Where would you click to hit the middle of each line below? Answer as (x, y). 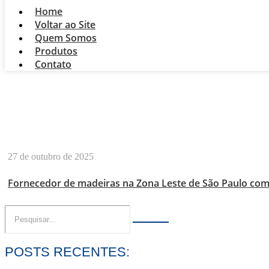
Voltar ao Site (65, 25)
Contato (53, 64)
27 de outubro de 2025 (51, 157)
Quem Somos (66, 38)
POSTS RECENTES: (67, 252)
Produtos (56, 51)
